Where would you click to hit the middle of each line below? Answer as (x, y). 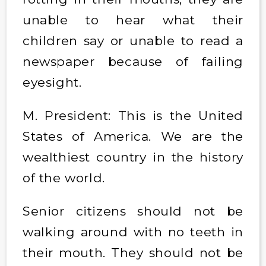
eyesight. (54, 82)
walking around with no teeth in (133, 232)
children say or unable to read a (133, 40)
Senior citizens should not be (133, 211)
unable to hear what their (133, 20)
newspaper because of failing (133, 61)
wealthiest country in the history (133, 157)
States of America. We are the (133, 136)
